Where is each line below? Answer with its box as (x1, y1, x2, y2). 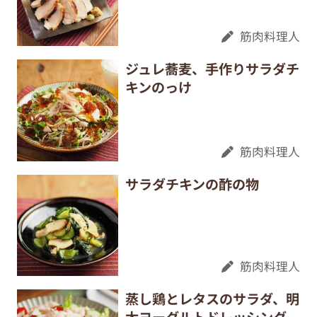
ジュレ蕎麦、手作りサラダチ (125, 59, 299, 79)
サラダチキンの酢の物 (125, 173, 259, 194)
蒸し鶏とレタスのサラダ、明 (125, 289, 299, 309)
